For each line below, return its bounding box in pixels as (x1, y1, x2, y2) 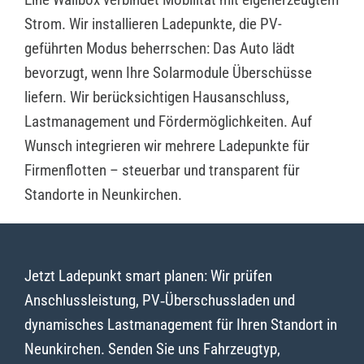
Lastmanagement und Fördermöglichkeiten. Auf (24, 112, 312, 132)
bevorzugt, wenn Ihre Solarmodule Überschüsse (24, 63, 312, 83)
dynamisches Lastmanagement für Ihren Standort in (24, 315, 337, 335)
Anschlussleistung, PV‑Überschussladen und (24, 291, 295, 310)
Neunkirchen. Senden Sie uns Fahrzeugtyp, (24, 340, 280, 359)
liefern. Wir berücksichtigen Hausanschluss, (24, 88, 289, 107)
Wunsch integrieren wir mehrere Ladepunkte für (24, 136, 310, 156)
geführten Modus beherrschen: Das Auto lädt (24, 39, 295, 58)
